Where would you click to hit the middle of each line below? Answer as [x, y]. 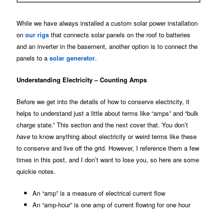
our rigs [37, 34]
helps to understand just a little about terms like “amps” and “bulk [108, 113]
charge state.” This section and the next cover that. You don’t [102, 124]
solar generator [72, 58]
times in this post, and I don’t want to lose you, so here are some [108, 159]
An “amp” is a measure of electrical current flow [99, 193]
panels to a [33, 58]
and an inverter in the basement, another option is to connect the [107, 46]
